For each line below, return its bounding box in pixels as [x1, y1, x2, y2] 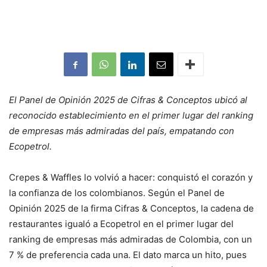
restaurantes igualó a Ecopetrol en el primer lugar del [9, 218, 234, 230]
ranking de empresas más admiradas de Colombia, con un [9, 234, 252, 246]
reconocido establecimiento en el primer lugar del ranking [9, 110, 253, 122]
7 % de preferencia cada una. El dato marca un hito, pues [9, 249, 247, 261]
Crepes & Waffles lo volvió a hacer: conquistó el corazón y [9, 172, 253, 184]
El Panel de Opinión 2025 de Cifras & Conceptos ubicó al [9, 94, 247, 106]
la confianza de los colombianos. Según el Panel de [9, 187, 225, 199]
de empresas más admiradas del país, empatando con [9, 125, 234, 137]
